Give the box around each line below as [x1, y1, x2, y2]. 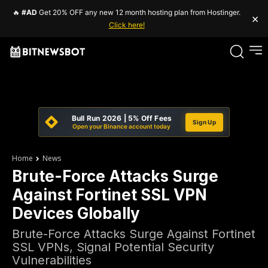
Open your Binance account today [72, 123, 171, 130]
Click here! [108, 20, 145, 29]
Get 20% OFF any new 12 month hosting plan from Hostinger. [37, 8, 240, 17]
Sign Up [192, 118, 216, 126]
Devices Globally [12, 204, 140, 223]
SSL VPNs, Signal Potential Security [12, 240, 214, 254]
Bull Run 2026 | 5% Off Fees [71, 114, 172, 123]
